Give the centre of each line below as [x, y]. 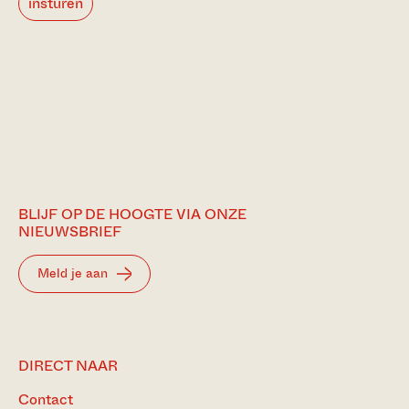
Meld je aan [73, 273]
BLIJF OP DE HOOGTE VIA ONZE [132, 214]
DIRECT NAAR [68, 365]
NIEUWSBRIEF [70, 231]
